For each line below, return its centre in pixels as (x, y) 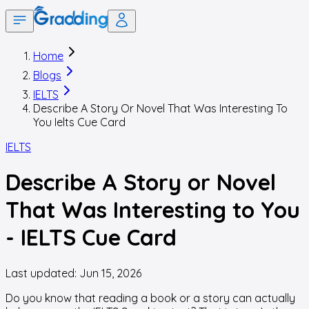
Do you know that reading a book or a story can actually (150, 298)
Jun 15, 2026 (110, 273)
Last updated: (42, 273)
